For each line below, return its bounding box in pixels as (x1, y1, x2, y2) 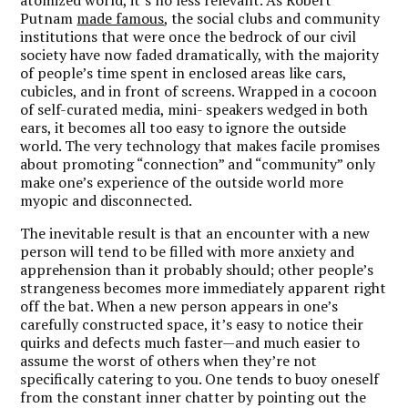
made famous (76, 7, 165, 28)
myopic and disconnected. (20, 189, 193, 210)
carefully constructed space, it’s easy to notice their (20, 313, 364, 334)
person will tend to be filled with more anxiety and (20, 240, 355, 261)
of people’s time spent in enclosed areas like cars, (20, 62, 347, 83)
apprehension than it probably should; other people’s (20, 259, 374, 280)
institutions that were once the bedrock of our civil (20, 25, 357, 46)
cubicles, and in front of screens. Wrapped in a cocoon (20, 80, 378, 101)
